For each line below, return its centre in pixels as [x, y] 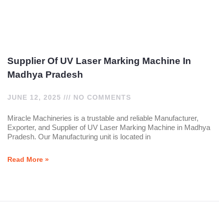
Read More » [28, 160]
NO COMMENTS [101, 98]
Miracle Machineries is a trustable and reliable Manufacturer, [103, 118]
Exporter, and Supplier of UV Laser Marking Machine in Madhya [109, 128]
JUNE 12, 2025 [35, 98]
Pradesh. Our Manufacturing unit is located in [79, 137]
